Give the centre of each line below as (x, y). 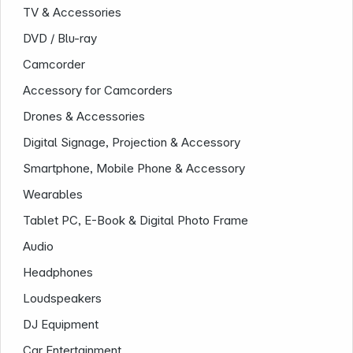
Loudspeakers (63, 299)
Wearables (53, 195)
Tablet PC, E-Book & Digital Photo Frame (136, 221)
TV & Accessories (72, 13)
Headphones (58, 273)
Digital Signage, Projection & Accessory (132, 143)
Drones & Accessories (84, 117)
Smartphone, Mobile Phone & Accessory (134, 169)
